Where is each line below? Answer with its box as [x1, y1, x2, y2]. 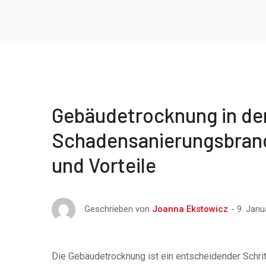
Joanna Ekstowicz [152, 204, 228, 214]
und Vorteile [52, 153, 156, 177]
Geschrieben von [84, 204, 152, 214]
